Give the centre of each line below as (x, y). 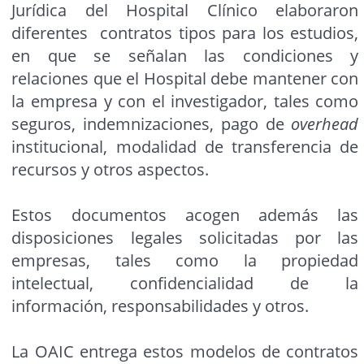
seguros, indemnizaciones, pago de (152, 124)
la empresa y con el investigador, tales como (185, 102)
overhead (325, 124)
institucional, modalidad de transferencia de (185, 147)
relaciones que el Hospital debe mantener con (185, 79)
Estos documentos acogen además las (185, 215)
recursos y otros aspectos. (110, 170)
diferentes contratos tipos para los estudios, (185, 33)
